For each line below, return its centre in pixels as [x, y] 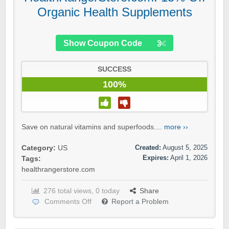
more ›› [176, 127]
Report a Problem [140, 202]
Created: [148, 148]
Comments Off [68, 202]
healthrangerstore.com [58, 170]
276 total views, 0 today [82, 191]
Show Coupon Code [103, 43]
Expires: [156, 158]
